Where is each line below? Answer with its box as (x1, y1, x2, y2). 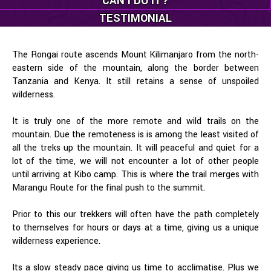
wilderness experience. (12, 235, 103, 247)
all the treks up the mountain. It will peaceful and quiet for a (12, 142, 259, 154)
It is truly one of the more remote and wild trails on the (12, 115, 259, 128)
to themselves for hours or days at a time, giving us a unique (12, 221, 259, 234)
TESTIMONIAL (99, 10, 172, 26)
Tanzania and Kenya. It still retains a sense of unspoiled (12, 75, 259, 88)
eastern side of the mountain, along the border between (12, 62, 259, 74)
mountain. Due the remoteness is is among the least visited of (12, 128, 259, 141)
